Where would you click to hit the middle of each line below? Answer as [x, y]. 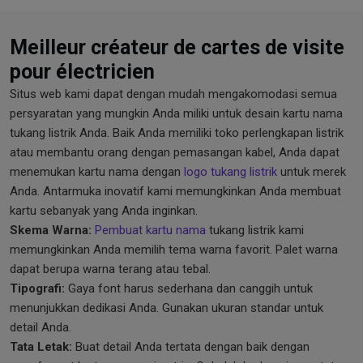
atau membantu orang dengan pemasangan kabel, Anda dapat [175, 152]
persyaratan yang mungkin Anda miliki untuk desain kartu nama [176, 113]
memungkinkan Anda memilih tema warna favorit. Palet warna [174, 249]
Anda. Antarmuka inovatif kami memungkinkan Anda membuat [175, 191]
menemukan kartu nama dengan [97, 171]
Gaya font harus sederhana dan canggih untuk [189, 288]
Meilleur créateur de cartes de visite [177, 47]
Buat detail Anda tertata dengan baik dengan [191, 346]
